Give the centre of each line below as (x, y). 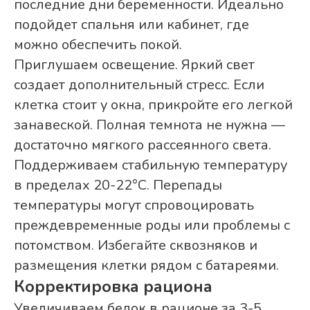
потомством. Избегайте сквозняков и (136, 246)
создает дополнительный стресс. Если (139, 85)
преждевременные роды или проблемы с (152, 226)
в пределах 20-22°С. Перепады (118, 185)
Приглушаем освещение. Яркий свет (134, 65)
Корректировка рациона (113, 287)
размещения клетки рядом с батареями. (146, 266)
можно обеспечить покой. (98, 45)
